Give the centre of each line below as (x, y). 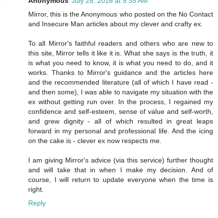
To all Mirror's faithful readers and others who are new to (121, 43)
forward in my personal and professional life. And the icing (121, 131)
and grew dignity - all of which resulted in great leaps (121, 121)
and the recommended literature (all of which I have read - (121, 82)
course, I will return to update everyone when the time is (121, 179)
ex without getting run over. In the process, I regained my (121, 101)
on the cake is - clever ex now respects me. (95, 140)
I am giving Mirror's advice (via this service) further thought (121, 160)
